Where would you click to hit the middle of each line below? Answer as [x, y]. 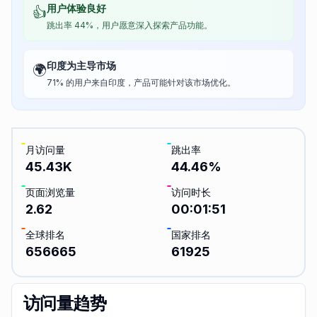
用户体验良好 [76, 8]
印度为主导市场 [81, 65]
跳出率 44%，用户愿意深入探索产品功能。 [129, 25]
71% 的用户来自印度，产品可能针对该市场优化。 [141, 82]
